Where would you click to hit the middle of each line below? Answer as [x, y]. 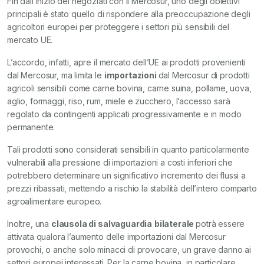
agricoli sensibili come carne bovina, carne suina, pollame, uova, [129, 88]
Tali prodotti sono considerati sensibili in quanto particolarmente [128, 149]
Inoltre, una [29, 224]
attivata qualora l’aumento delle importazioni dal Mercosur [116, 237]
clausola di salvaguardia [102, 224]
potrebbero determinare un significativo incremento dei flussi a [126, 175]
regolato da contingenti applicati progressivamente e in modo [124, 114]
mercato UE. [30, 40]
